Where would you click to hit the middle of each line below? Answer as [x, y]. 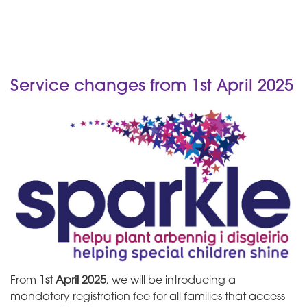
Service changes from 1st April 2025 [152, 87]
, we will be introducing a [171, 281]
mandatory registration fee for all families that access [148, 298]
